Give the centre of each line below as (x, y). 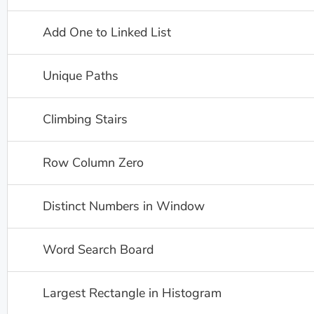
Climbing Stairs (85, 119)
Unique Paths (81, 76)
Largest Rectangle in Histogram (132, 293)
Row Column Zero (93, 163)
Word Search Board (98, 250)
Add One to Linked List (107, 32)
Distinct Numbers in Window (124, 206)
